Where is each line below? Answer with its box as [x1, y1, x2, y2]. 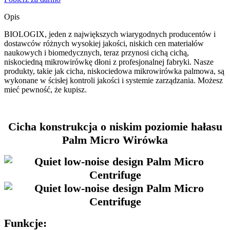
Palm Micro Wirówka [62, 133, 168, 146]
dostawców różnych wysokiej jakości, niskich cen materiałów [4, 39, 204, 48]
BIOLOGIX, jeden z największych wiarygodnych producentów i [4, 29, 216, 39]
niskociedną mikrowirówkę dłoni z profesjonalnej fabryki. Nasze [4, 57, 214, 66]
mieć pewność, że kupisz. [4, 85, 87, 94]
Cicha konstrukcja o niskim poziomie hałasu [8, 120, 222, 133]
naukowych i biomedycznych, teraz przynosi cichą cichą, [4, 48, 189, 57]
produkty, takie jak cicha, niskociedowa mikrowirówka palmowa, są [4, 66, 224, 75]
